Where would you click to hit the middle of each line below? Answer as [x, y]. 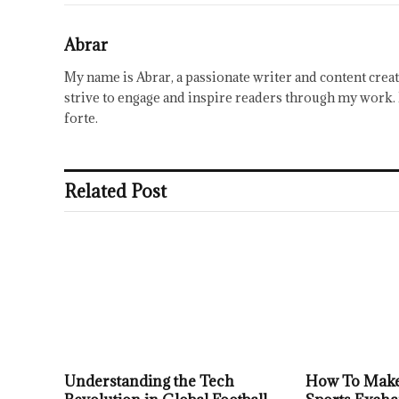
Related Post [115, 191]
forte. [81, 118]
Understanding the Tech [149, 381]
